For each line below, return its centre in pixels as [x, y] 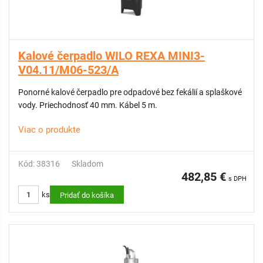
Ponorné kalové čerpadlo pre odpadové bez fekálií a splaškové [47, 92]
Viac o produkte [49, 130]
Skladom [87, 164]
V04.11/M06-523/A [68, 70]
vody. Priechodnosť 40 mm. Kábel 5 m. [88, 105]
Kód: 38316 [39, 164]
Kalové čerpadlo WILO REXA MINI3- [112, 56]
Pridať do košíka [87, 195]
